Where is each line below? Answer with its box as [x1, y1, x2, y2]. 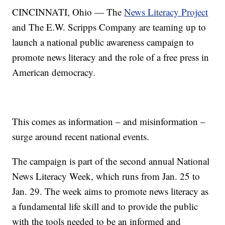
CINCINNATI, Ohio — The [12, 6, 125, 19]
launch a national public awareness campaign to [12, 36, 194, 49]
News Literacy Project [124, 6, 208, 19]
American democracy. [12, 66, 96, 79]
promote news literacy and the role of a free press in [12, 51, 209, 64]
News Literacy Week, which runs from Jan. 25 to [12, 170, 200, 183]
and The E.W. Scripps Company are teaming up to [12, 21, 206, 34]
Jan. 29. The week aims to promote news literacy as [12, 185, 209, 198]
